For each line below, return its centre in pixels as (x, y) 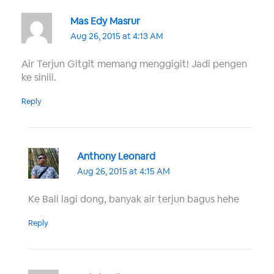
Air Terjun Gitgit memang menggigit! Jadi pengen (134, 63)
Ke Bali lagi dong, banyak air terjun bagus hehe (133, 198)
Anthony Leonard (117, 156)
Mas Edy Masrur (106, 20)
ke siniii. (39, 77)
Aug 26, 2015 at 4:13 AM (117, 36)
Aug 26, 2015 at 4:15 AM (124, 171)
